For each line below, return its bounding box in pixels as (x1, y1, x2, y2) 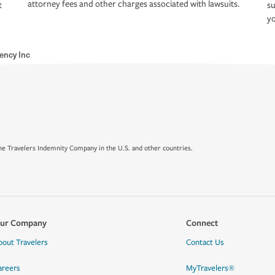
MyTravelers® (185, 263, 234, 273)
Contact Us (185, 238, 224, 247)
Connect (185, 217, 218, 228)
